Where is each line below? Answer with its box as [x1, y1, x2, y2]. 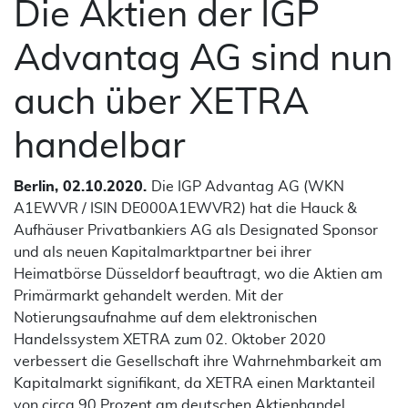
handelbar [14, 128, 185, 165]
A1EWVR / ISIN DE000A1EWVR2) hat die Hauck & [14, 201, 357, 216]
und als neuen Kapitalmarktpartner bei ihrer [14, 245, 311, 260]
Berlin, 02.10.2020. [14, 179, 151, 194]
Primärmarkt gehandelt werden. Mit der [14, 289, 283, 303]
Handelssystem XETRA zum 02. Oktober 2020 [14, 332, 326, 347]
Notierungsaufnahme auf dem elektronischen [14, 311, 317, 325]
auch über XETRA [14, 85, 309, 121]
